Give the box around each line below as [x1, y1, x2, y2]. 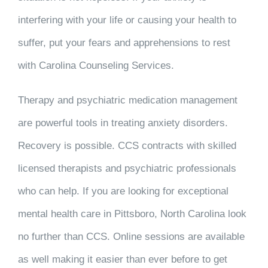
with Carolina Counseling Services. [17, 59, 177, 71]
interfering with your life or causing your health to [17, 14, 236, 26]
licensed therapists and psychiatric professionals [17, 162, 236, 174]
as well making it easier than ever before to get [17, 253, 227, 265]
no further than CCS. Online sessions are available [17, 230, 245, 242]
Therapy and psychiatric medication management [17, 94, 237, 106]
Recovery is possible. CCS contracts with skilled [17, 139, 236, 151]
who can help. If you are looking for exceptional [17, 185, 229, 197]
